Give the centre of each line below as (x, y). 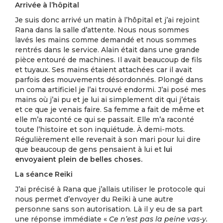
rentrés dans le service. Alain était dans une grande (107, 50)
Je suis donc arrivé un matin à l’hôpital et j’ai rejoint (107, 20)
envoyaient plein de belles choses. (79, 159)
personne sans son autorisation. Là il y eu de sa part (109, 209)
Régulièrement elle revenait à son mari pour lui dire (108, 139)
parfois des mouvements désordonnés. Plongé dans (109, 80)
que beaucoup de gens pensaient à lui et (89, 149)
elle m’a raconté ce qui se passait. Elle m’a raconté (105, 119)
